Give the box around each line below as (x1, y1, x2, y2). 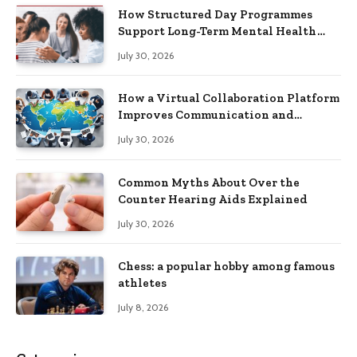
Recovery (118, 40, 174, 55)
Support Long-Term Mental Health (118, 23, 317, 38)
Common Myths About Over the (118, 175, 300, 190)
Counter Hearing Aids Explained (118, 191, 308, 206)
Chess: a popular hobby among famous (118, 258, 335, 273)
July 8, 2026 (118, 300, 168, 313)
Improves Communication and (118, 108, 294, 123)
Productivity (118, 124, 197, 139)
